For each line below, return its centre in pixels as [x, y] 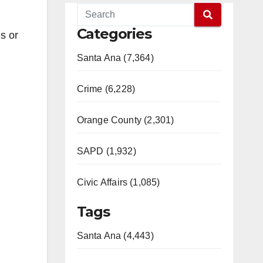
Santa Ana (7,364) [115, 58]
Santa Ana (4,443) [115, 236]
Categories [114, 34]
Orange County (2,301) [125, 120]
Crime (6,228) [106, 89]
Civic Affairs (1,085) [118, 182]
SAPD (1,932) [106, 151]
